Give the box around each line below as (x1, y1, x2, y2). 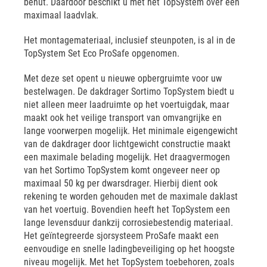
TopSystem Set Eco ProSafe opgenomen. (24, 48, 179, 59)
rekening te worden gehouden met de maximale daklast (24, 191, 238, 202)
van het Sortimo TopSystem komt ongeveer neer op (24, 164, 220, 176)
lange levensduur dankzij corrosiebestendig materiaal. (24, 217, 233, 228)
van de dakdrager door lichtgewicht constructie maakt (24, 138, 231, 150)
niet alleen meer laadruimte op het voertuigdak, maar (24, 99, 229, 110)
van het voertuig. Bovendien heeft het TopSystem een (24, 204, 230, 215)
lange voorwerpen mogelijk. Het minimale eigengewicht (24, 125, 238, 136)
